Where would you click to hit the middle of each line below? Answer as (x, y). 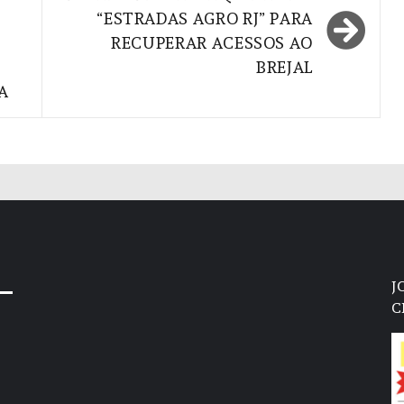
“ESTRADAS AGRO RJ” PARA (205, 18)
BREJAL (285, 67)
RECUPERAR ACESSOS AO (212, 42)
